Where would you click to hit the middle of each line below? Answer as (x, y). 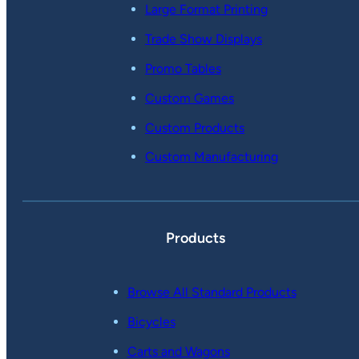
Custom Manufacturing (212, 157)
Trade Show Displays (204, 39)
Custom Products (195, 127)
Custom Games (190, 98)
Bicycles (151, 322)
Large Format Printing (206, 10)
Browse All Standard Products (212, 292)
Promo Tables (183, 69)
